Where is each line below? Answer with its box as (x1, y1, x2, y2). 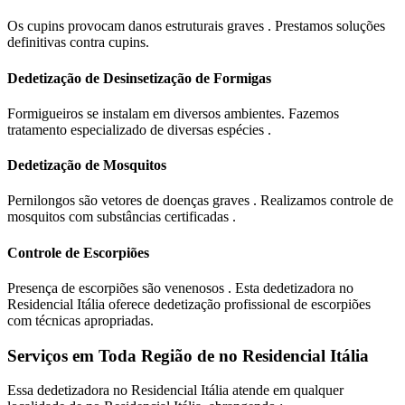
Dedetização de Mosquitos (7, 157, 166, 174)
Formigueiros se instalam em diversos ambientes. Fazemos (7, 105, 339, 121)
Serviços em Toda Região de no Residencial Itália (7, 345, 369, 365)
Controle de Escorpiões (7, 244, 149, 260)
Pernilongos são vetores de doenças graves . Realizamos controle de (7, 193, 393, 209)
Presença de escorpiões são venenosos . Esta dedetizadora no (7, 280, 353, 297)
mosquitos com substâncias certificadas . (7, 209, 236, 225)
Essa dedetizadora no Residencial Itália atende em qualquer (7, 382, 344, 399)
